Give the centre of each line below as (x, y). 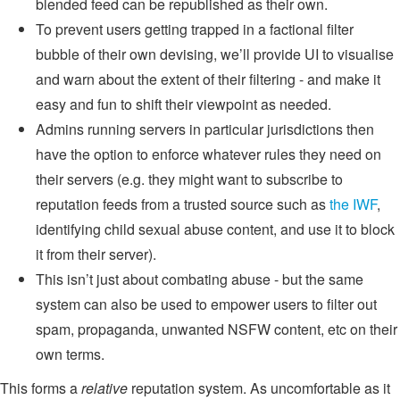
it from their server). (96, 254)
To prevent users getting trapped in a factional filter (195, 29)
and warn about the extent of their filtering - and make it (208, 79)
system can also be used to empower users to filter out (206, 304)
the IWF (353, 204)
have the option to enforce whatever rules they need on (208, 154)
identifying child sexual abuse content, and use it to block (215, 229)
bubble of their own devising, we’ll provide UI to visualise (215, 54)
